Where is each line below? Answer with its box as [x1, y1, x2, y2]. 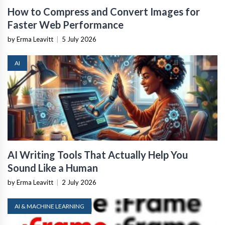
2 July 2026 [62, 178, 96, 186]
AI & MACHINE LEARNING [15, 202, 84, 210]
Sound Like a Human [8, 161, 98, 174]
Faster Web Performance [8, 18, 124, 31]
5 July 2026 [62, 35, 96, 43]
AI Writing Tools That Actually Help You [8, 148, 188, 161]
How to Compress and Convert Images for [8, 5, 200, 18]
